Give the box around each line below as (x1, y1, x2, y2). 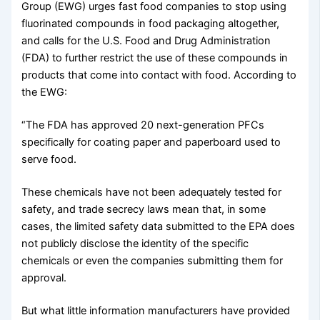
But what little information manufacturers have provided (21, 304, 291, 318)
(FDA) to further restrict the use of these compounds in (21, 51, 289, 65)
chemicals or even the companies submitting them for (21, 254, 284, 268)
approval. (21, 271, 67, 285)
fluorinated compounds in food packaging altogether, (21, 17, 280, 31)
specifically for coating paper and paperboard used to (21, 136, 281, 149)
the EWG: (21, 86, 68, 99)
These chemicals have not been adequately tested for (21, 186, 282, 199)
